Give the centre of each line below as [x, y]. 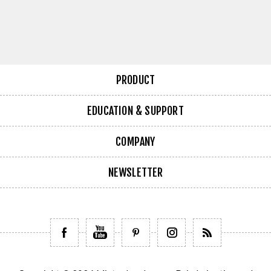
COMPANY [135, 142]
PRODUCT [135, 80]
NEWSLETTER [135, 173]
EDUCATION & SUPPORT [135, 111]
